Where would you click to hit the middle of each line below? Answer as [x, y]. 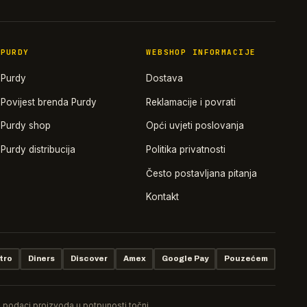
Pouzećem [246, 259]
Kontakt [163, 197]
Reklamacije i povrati [191, 102]
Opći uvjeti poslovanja [195, 126]
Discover [89, 259]
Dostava [165, 78]
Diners [41, 259]
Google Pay [185, 259]
